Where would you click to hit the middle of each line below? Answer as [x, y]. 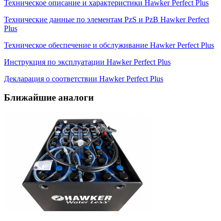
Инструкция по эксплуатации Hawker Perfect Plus [87, 62]
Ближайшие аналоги [49, 98]
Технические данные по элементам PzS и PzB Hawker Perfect [107, 19]
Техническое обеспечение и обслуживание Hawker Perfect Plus [109, 45]
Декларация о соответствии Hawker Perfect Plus [84, 78]
